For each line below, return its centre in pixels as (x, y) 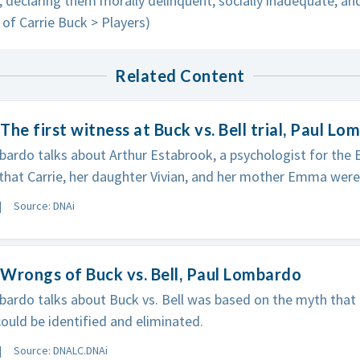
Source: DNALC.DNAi (60, 350)
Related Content (180, 76)
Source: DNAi (44, 206)
